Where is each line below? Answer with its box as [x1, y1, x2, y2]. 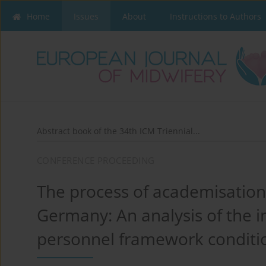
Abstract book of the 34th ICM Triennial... [37, 125, 200, 137]
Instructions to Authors [170, 11, 261, 22]
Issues [74, 11, 99, 22]
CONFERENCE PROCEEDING [37, 154, 155, 167]
